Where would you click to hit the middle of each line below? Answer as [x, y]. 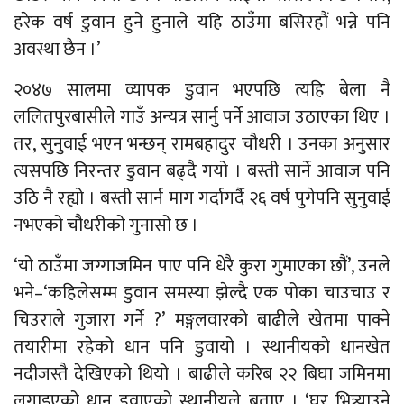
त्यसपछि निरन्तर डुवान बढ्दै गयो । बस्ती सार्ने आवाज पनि [202, 172]
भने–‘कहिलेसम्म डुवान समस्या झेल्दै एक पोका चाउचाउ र [202, 294]
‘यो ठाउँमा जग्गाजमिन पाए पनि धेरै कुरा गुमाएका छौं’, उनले [202, 266]
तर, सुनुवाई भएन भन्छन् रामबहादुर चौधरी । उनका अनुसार [202, 145]
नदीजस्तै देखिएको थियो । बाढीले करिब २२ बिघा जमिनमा [202, 375]
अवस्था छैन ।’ [57, 50]
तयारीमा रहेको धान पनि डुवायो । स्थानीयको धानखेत [202, 348]
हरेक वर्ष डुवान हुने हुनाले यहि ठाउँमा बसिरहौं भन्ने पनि [202, 23]
